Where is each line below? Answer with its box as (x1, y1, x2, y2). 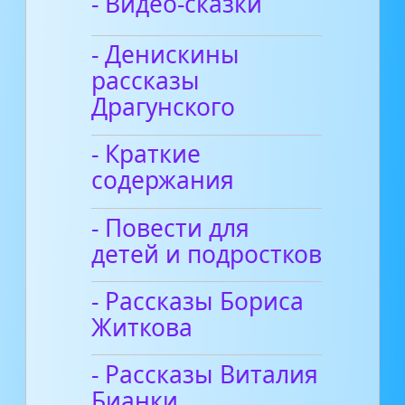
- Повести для (91, 211, 250, 244)
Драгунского (91, 90, 236, 124)
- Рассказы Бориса (91, 284, 305, 317)
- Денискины (91, 38, 240, 71)
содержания (91, 164, 235, 197)
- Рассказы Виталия (91, 357, 319, 391)
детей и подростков (91, 237, 323, 270)
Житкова (91, 310, 193, 344)
